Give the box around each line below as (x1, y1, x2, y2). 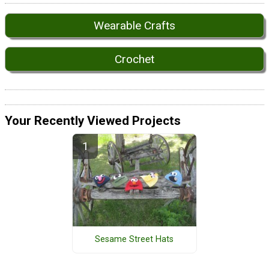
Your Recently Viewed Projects (5, 113, 181, 128)
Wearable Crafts (94, 19, 175, 33)
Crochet (115, 52, 154, 66)
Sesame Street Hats (95, 234, 174, 245)
